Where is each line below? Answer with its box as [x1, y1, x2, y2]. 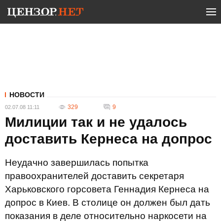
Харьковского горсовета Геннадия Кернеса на [5, 184, 209, 194]
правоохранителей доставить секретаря [5, 171, 184, 181]
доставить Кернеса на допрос [5, 131, 212, 147]
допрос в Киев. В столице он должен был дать [5, 197, 210, 208]
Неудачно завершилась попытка [5, 157, 148, 168]
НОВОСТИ [9, 91, 44, 99]
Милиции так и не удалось [5, 114, 187, 130]
